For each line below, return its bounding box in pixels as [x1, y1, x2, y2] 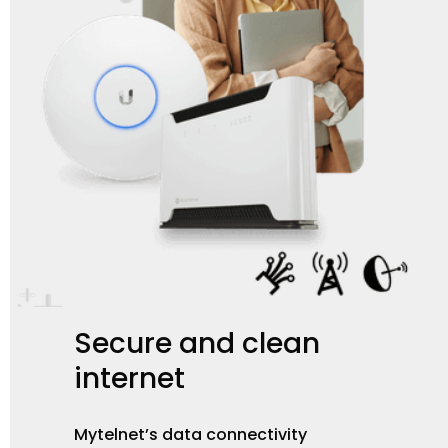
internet [74, 359, 192, 398]
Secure [74, 324, 179, 363]
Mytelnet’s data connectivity [74, 423, 307, 446]
